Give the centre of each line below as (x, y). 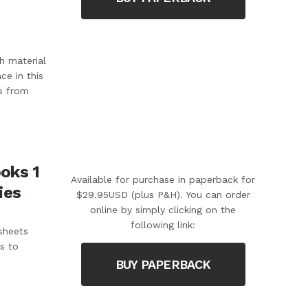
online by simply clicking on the (163, 209)
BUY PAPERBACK (163, 264)
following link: (163, 224)
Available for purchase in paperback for (163, 179)
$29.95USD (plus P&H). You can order (163, 194)
